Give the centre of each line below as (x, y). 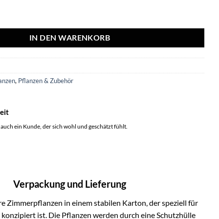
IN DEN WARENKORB (70, 37)
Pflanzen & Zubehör (46, 80)
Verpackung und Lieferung (70, 184)
